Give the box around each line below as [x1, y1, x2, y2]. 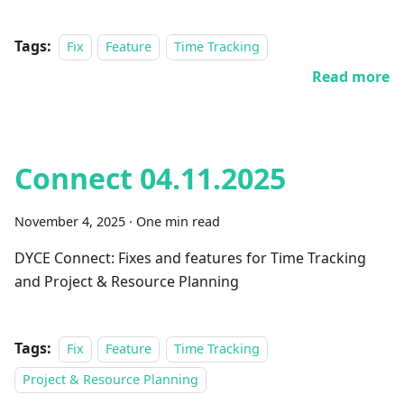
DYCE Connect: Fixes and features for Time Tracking [14, 248, 366, 268]
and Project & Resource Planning [14, 271, 239, 291]
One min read [136, 213, 220, 230]
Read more [312, 67, 390, 87]
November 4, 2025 [14, 213, 125, 230]
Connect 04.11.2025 [14, 159, 286, 197]
